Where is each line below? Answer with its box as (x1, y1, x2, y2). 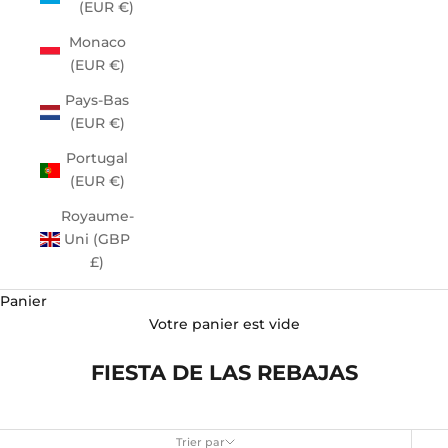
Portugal (66, 149, 128, 167)
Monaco (68, 33, 126, 51)
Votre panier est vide (148, 315, 300, 333)
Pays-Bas (65, 91, 129, 109)
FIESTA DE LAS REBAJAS (90, 360, 358, 385)
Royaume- (60, 207, 134, 225)
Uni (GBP (64, 230, 130, 248)
